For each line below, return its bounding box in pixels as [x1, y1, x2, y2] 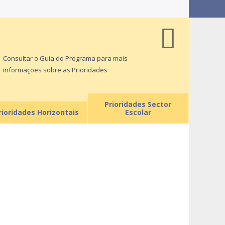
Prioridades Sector [104, 99, 172, 109]
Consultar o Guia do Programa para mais [3, 54, 128, 63]
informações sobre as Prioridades [3, 65, 107, 74]
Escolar [125, 107, 151, 117]
